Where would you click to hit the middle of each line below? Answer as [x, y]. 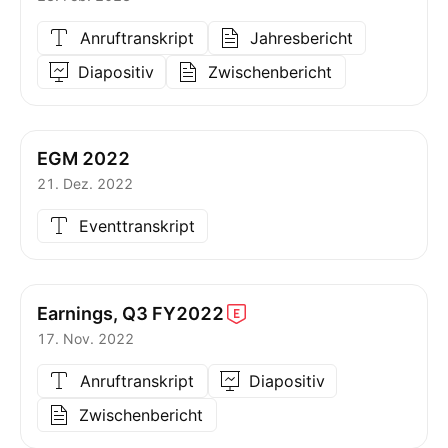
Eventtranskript [136, 226]
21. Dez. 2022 [85, 183]
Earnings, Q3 [92, 313]
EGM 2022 [83, 158]
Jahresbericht [301, 38]
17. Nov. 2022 [85, 338]
